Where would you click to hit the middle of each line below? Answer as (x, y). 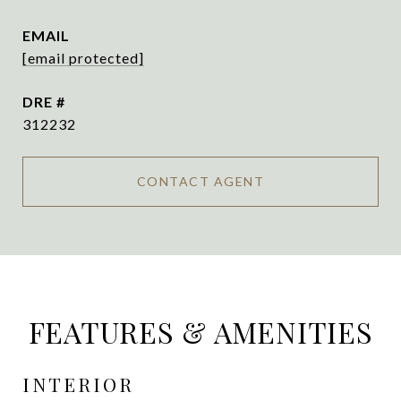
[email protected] (83, 58)
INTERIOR (78, 384)
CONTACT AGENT (200, 181)
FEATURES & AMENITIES (200, 332)
